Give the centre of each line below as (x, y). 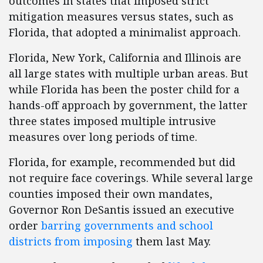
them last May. (172, 241)
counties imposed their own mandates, (111, 194)
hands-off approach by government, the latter (128, 105)
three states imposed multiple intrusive (112, 121)
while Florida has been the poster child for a (124, 89)
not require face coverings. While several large (131, 178)
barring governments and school (127, 225)
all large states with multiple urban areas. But (129, 73)
